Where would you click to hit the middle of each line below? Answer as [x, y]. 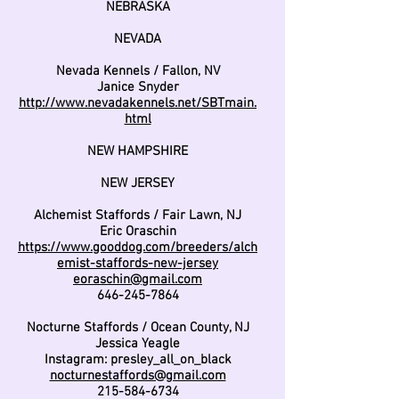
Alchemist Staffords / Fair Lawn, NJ [138, 216]
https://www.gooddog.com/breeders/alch [138, 248]
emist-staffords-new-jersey [138, 264]
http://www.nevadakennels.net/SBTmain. [138, 103]
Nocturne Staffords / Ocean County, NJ [138, 328]
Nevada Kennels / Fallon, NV [138, 71]
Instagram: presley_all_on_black [138, 360]
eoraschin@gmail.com [138, 280]
